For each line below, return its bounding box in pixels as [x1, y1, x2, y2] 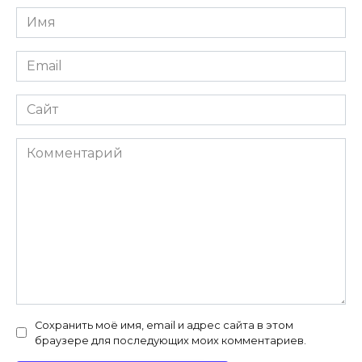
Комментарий [15, 138, 112, 154]
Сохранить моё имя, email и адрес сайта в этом [35, 318, 293, 331]
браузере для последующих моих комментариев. [35, 334, 306, 347]
